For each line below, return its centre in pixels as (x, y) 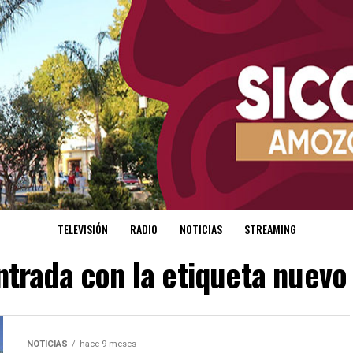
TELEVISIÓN (82, 229)
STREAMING (270, 229)
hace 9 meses (108, 344)
